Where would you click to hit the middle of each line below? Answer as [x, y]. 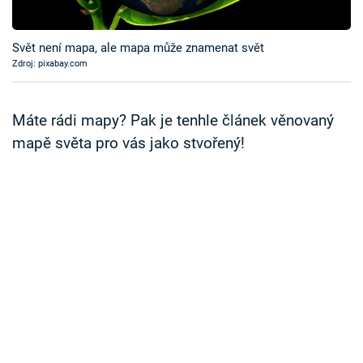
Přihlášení [71, 105]
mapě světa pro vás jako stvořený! [128, 144]
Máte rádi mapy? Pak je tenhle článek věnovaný [173, 121]
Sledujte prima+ [79, 56]
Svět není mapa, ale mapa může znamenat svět [138, 48]
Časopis [52, 16]
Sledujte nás [45, 166]
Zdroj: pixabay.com [50, 64]
